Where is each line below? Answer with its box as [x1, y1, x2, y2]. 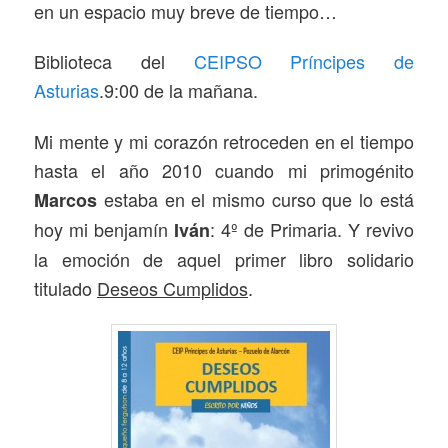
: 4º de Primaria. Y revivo [210, 215, 414, 242]
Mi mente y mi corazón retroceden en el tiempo [34, 127, 414, 154]
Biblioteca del [34, 48, 194, 75]
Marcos [34, 186, 98, 213]
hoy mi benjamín [34, 215, 175, 242]
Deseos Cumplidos [97, 274, 249, 301]
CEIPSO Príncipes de [193, 48, 414, 75]
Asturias [34, 77, 100, 104]
